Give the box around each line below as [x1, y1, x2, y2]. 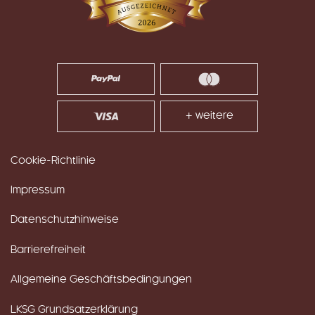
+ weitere [185, 111, 233, 121]
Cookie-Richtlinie [11, 155, 96, 166]
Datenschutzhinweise [11, 215, 119, 226]
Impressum [11, 186, 65, 196]
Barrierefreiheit [11, 245, 86, 255]
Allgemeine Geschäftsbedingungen [11, 275, 192, 285]
